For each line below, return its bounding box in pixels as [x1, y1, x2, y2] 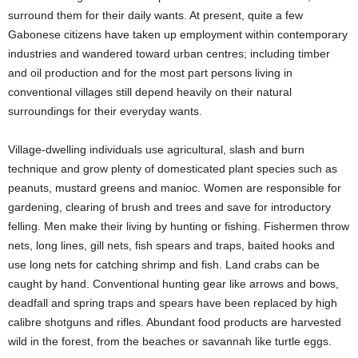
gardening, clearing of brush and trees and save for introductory [8, 201, 331, 213]
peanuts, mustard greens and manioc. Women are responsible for [8, 181, 341, 194]
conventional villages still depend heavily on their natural [8, 86, 292, 98]
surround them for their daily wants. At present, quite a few [8, 9, 303, 22]
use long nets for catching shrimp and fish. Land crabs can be [8, 258, 320, 271]
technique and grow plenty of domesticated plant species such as [8, 162, 337, 175]
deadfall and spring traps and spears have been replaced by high [8, 296, 337, 309]
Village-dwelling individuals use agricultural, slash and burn [8, 143, 304, 156]
